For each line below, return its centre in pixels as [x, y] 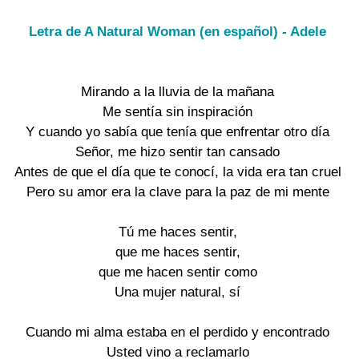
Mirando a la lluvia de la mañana [178, 91]
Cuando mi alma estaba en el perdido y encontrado [178, 332]
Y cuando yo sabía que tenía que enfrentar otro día [178, 131]
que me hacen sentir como [177, 272]
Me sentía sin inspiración [178, 111]
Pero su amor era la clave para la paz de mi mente [177, 192]
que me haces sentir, [177, 252]
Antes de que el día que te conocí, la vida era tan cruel [177, 171]
